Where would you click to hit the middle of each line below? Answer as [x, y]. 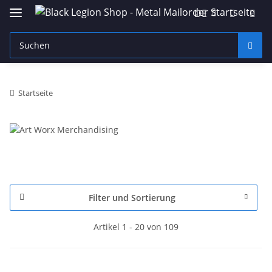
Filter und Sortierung [132, 197]
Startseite [36, 93]
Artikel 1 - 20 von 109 [136, 226]
